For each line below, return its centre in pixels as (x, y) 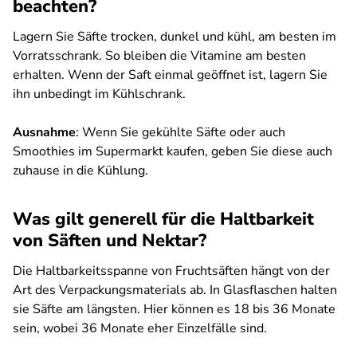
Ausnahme (44, 132)
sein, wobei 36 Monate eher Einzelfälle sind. (140, 328)
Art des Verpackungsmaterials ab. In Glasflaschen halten (175, 290)
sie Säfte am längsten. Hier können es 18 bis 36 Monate (174, 309)
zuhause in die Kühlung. (80, 171)
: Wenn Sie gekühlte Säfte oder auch (180, 132)
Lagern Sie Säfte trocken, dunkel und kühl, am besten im (175, 37)
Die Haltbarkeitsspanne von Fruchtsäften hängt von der (171, 271)
